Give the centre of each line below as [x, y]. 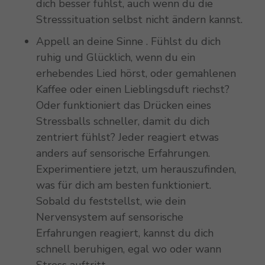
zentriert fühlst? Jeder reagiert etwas [127, 138]
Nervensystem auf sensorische [109, 217]
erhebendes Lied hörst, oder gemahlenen [136, 74]
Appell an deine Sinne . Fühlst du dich [128, 42]
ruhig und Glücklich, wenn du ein [115, 58]
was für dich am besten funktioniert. [123, 185]
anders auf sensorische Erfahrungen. [123, 153]
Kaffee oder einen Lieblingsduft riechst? [132, 90]
